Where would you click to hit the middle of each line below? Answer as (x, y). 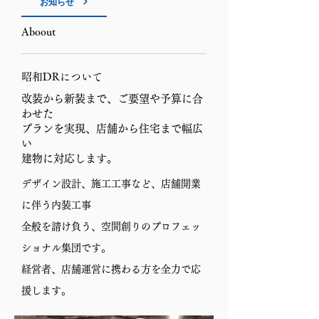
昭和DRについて (62, 77)
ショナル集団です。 (66, 248)
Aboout (38, 32)
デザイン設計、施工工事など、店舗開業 (111, 184)
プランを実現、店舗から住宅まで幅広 (112, 129)
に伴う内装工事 (56, 205)
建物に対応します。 (69, 158)
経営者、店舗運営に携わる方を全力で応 (111, 269)
